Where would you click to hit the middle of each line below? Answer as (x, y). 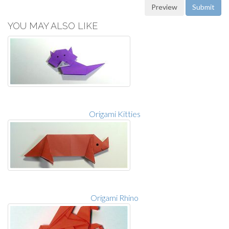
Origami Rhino (114, 197)
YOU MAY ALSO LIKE (53, 26)
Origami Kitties (114, 113)
